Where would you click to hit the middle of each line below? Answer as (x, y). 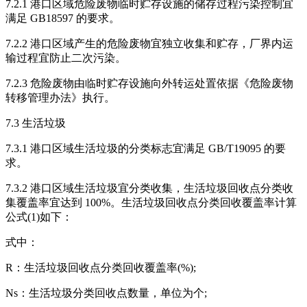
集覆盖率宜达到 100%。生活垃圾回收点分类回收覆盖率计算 (151, 203)
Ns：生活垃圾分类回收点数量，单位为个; (106, 293)
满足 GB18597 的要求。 (63, 19)
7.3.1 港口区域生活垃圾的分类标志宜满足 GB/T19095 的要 (146, 149)
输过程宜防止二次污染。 (66, 58)
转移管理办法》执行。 (60, 98)
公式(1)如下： (39, 217)
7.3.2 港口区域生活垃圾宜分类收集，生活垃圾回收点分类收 (149, 188)
